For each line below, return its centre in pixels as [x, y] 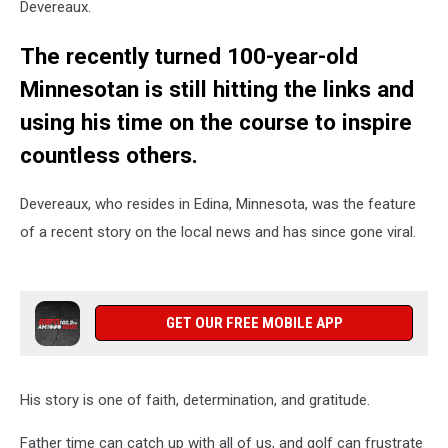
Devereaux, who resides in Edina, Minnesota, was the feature [218, 204]
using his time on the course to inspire [216, 121]
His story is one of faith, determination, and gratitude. [195, 400]
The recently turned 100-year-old [189, 55]
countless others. [109, 154]
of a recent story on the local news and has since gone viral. [218, 232]
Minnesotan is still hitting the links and [217, 88]
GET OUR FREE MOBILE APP [254, 323]
